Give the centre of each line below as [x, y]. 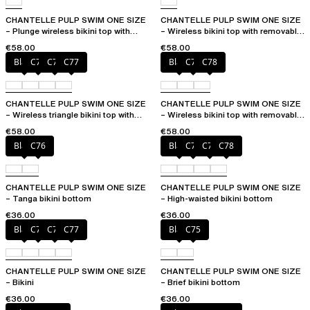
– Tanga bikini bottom [48, 199]
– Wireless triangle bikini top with [70, 115]
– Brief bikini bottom [200, 282]
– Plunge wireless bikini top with [68, 31]
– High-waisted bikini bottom [217, 199]
